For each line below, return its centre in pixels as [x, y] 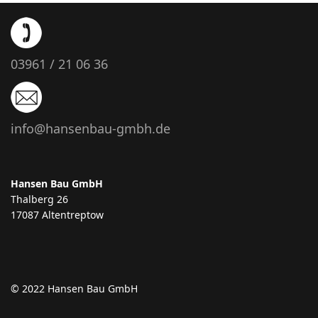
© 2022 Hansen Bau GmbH [74, 289]
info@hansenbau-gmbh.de [91, 128]
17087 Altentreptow [57, 215]
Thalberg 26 [39, 199]
